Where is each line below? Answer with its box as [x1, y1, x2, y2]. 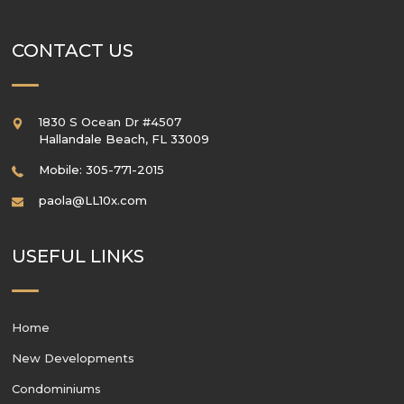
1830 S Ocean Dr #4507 [39, 114, 181, 129]
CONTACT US [12, 39, 133, 61]
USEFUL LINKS [12, 244, 144, 267]
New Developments [12, 350, 134, 365]
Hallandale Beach [39, 131, 145, 146]
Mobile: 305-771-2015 [39, 161, 164, 177]
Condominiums [12, 381, 101, 396]
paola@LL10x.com [39, 192, 147, 207]
